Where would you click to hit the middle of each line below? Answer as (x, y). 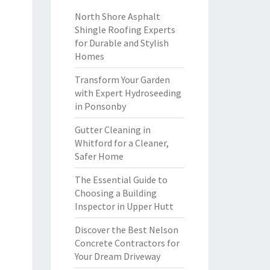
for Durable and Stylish (121, 43)
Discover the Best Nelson (126, 230)
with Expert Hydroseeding (128, 93)
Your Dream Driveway (117, 256)
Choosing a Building (115, 193)
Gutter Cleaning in (112, 130)
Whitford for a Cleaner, (121, 143)
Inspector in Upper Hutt (124, 206)
